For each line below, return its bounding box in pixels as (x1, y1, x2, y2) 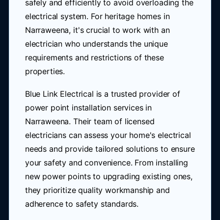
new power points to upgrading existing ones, (25, 171, 192, 181)
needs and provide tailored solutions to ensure (25, 144, 195, 154)
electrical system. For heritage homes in (25, 11, 170, 21)
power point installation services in (25, 103, 152, 112)
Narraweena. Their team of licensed (25, 116, 155, 126)
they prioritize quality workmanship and (25, 185, 170, 195)
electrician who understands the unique (25, 39, 168, 49)
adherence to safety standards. (25, 199, 139, 209)
